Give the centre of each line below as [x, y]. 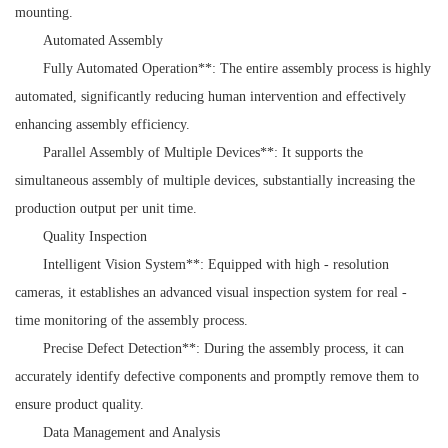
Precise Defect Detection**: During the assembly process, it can [223, 348]
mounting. [44, 12]
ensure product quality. [79, 404]
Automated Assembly [103, 40]
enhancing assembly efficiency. [102, 124]
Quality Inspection [95, 236]
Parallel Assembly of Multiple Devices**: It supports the [203, 152]
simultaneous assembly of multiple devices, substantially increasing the [215, 180]
